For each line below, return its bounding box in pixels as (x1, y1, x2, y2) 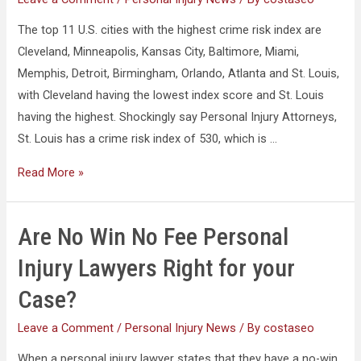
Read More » (18, 164, 85, 180)
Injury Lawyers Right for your (18, 253, 296, 282)
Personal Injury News (125, 320, 237, 335)
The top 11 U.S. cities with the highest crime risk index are (18, 23, 322, 38)
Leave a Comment (18, 320, 114, 335)
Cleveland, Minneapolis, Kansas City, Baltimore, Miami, (18, 44, 300, 60)
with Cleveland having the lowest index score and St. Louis (18, 88, 325, 103)
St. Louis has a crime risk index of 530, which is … (18, 131, 278, 147)
